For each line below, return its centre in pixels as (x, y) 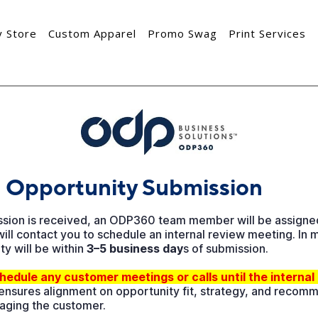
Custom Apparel (92, 33)
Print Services (267, 33)
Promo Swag (182, 33)
